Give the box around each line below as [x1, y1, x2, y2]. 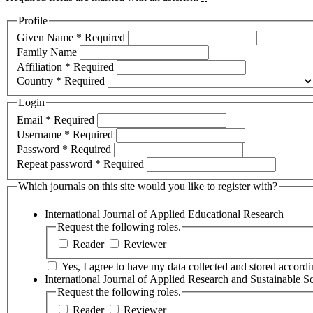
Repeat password [17, 158, 95, 170]
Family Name [17, 46, 80, 59]
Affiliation [17, 61, 65, 73]
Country [17, 75, 56, 87]
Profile [18, 14, 48, 27]
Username [17, 129, 64, 141]
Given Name [17, 31, 76, 44]
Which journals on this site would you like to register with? [18, 180, 277, 193]
